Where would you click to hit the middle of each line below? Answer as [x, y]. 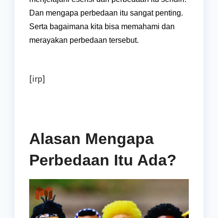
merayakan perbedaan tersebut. [84, 40]
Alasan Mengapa [91, 138]
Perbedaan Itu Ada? [103, 160]
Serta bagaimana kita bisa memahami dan [102, 26]
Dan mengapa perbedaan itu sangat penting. [106, 13]
